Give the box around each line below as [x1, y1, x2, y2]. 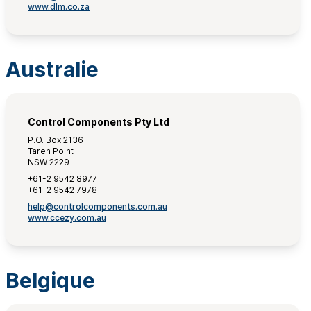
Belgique [6, 268, 95, 293]
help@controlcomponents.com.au [28, 201, 167, 212]
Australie [6, 57, 99, 82]
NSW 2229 [28, 157, 69, 167]
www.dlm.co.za [28, 1, 90, 12]
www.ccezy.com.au [28, 212, 106, 223]
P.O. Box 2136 [28, 135, 83, 145]
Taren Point [28, 146, 74, 156]
